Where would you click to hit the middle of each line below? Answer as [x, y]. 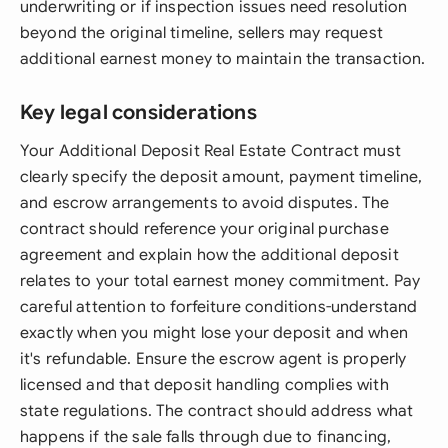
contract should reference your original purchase [204, 229]
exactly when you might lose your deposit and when [214, 333]
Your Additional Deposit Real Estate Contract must [210, 151]
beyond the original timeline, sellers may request [201, 33]
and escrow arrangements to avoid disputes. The [205, 203]
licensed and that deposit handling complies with [204, 385]
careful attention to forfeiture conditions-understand [219, 307]
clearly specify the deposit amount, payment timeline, [221, 177]
